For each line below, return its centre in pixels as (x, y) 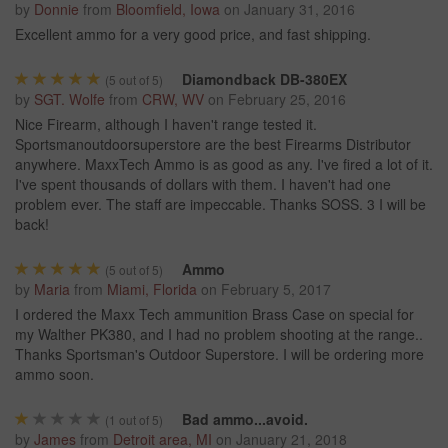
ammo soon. (54, 374)
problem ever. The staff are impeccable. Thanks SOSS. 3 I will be (220, 204)
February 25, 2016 (287, 99)
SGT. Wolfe (69, 99)
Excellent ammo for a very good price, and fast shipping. (193, 34)
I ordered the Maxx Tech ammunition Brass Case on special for (214, 314)
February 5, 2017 (276, 289)
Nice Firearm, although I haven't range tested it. (166, 124)
